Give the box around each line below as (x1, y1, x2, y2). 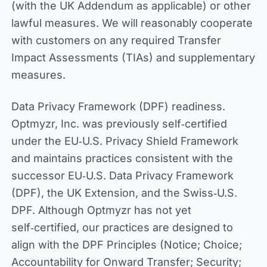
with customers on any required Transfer (11, 34, 221, 46)
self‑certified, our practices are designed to (11, 221, 233, 234)
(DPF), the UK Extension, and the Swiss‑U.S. (11, 187, 237, 199)
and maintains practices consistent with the (11, 152, 233, 164)
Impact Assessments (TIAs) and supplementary (11, 51, 255, 64)
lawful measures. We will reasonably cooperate (11, 17, 253, 29)
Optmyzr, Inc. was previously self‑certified (11, 117, 227, 130)
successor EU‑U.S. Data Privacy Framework (11, 169, 234, 182)
